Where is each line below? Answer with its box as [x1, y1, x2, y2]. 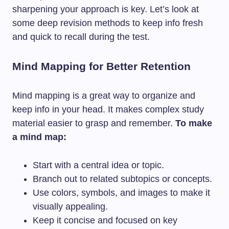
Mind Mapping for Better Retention [12, 60, 191, 72]
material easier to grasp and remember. [12, 118, 175, 128]
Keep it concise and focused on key [33, 215, 177, 225]
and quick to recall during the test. [12, 32, 150, 42]
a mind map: [12, 132, 66, 142]
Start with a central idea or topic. [33, 160, 164, 170]
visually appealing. [33, 201, 108, 212]
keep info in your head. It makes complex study [12, 104, 204, 114]
